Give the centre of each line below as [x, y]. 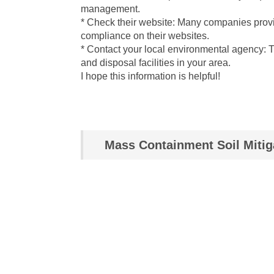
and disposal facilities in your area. [156, 63]
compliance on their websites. [145, 36]
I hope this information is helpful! [150, 76]
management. [110, 9]
